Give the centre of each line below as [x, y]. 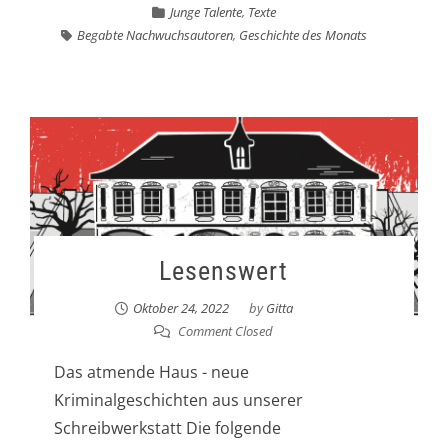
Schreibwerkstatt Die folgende [167, 428]
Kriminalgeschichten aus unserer [178, 400]
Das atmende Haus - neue [151, 372]
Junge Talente [205, 12]
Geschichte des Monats [302, 35]
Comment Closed [224, 331]
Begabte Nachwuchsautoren [154, 35]
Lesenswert [224, 271]
